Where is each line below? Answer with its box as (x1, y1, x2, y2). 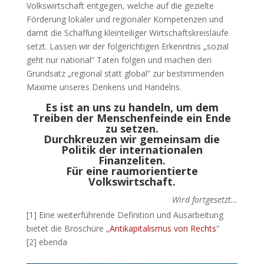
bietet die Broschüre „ (26, 222, 110, 234)
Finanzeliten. (98, 153, 166, 167)
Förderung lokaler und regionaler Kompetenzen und (26, 13, 223, 25)
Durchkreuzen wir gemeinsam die (44, 131, 220, 146)
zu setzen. (105, 121, 159, 136)
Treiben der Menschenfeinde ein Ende (32, 110, 232, 125)
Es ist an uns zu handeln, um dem (45, 100, 219, 114)
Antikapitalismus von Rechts (109, 222, 216, 234)
